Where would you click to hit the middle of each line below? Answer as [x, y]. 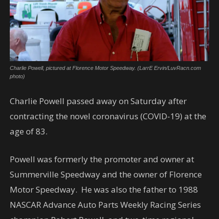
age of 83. [29, 131]
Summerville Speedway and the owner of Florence [106, 174]
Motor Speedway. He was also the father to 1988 [104, 189]
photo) [17, 76]
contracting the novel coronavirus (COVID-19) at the [108, 116]
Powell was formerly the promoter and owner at [102, 159]
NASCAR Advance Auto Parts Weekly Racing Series [105, 204]
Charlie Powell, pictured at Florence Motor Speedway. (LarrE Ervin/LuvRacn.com [105, 68]
